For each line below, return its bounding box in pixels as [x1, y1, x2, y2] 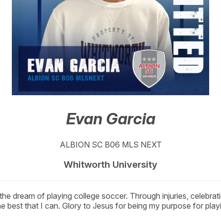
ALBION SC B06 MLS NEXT [59, 139, 162, 149]
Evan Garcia [66, 109, 155, 129]
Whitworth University [64, 158, 157, 170]
